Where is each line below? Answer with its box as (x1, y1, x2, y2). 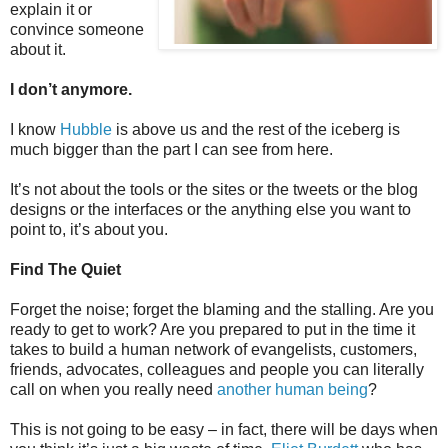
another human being (217, 380, 368, 398)
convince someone (10, 20, 144, 38)
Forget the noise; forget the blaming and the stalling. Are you (10, 300, 434, 318)
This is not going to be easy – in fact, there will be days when (10, 420, 438, 438)
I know (10, 120, 60, 138)
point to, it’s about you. (10, 220, 168, 238)
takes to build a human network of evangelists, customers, (10, 340, 417, 358)
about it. (10, 40, 66, 58)
